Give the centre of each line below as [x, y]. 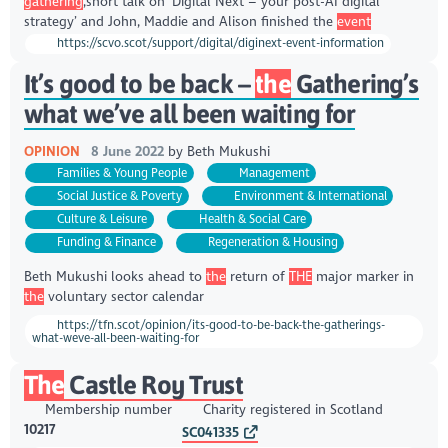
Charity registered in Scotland [291, 410]
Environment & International [308, 195]
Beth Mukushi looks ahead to [114, 276]
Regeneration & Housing [271, 242]
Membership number [106, 410]
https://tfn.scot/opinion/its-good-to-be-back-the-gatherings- [220, 324]
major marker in [362, 276]
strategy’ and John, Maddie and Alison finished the [180, 22]
